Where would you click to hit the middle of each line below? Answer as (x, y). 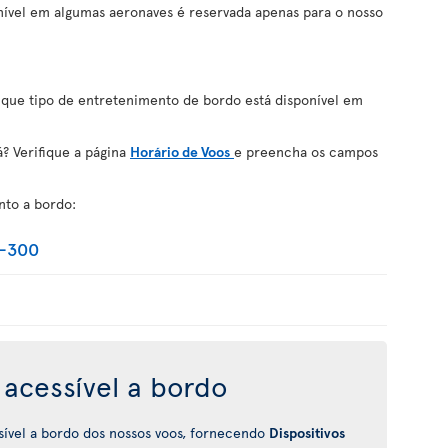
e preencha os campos (306, 151)
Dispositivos (307, 432)
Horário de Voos (180, 151)
